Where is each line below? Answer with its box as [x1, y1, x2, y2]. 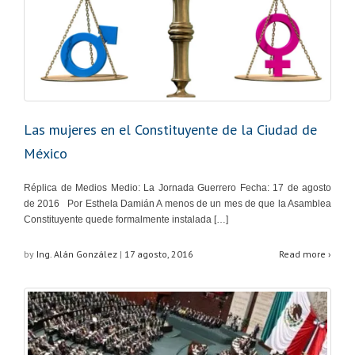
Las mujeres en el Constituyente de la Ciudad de [24, 120, 317, 139]
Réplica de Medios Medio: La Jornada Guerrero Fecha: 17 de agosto [24, 182, 331, 194]
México [24, 144, 67, 163]
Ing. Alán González [36, 248, 117, 261]
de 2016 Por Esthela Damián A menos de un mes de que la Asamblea [24, 198, 331, 210]
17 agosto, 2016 [124, 248, 193, 261]
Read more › [279, 248, 331, 261]
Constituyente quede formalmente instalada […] [24, 214, 228, 226]
